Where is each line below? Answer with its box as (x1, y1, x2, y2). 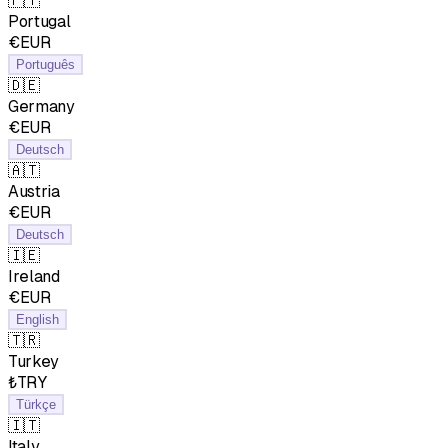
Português (16, 56, 75, 72)
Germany (8, 96, 75, 116)
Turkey (8, 351, 60, 371)
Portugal (8, 11, 71, 31)
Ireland (8, 266, 60, 286)
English (16, 311, 59, 327)
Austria (8, 181, 60, 201)
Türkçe (16, 396, 56, 412)
